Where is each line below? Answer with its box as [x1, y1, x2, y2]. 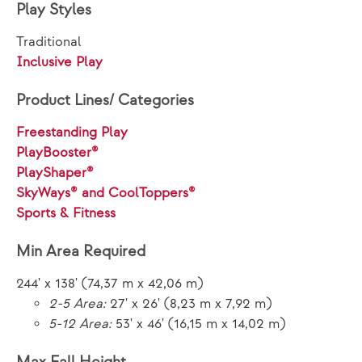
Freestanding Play [16, 124, 128, 141]
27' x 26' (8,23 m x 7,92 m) [106, 296, 271, 312]
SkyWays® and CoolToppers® [16, 185, 196, 201]
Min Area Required [16, 242, 145, 261]
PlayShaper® [16, 165, 94, 181]
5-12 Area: [48, 316, 112, 332]
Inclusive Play [16, 54, 103, 70]
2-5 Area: [48, 296, 106, 312]
